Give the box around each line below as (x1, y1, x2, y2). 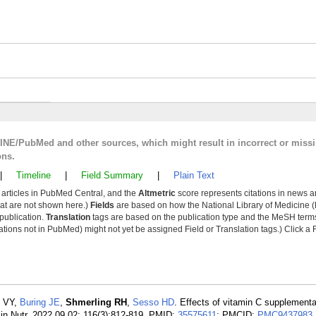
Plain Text (174, 170, 214, 181)
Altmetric (138, 188, 176, 198)
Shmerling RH (66, 297, 127, 308)
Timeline (16, 170, 51, 181)
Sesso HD (133, 297, 174, 308)
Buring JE (20, 297, 60, 308)
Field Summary (81, 170, 143, 181)
